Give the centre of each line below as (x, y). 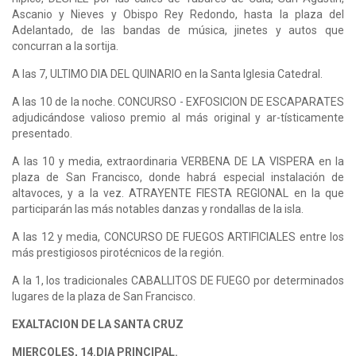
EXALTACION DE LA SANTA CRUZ (98, 324)
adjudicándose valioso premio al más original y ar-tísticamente (178, 117)
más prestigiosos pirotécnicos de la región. (118, 252)
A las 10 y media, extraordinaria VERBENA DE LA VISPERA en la (178, 161)
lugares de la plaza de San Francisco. (105, 296)
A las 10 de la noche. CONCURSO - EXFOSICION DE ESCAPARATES (178, 101)
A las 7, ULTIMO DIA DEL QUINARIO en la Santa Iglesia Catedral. (167, 74)
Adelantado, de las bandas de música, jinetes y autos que (178, 30)
